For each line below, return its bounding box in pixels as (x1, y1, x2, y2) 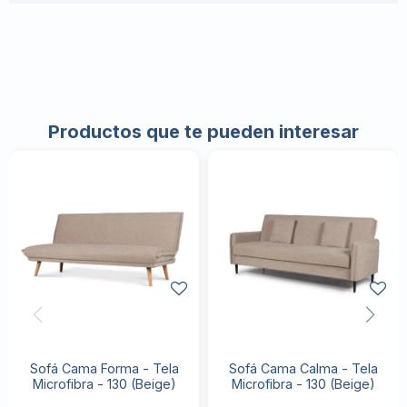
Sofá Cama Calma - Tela (228, 361, 378, 377)
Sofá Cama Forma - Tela (29, 361, 179, 377)
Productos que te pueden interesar (48, 121, 359, 143)
